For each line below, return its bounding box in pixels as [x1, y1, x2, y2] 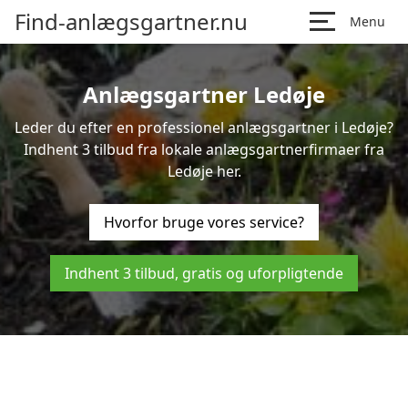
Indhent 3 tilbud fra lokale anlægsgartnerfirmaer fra [24, 139, 384, 159]
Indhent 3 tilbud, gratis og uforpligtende [65, 263, 343, 283]
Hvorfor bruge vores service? [104, 212, 304, 232]
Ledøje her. [167, 161, 241, 181]
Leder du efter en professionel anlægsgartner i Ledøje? [15, 117, 393, 138]
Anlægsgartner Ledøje [83, 79, 325, 109]
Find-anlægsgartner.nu [15, 6, 248, 36]
